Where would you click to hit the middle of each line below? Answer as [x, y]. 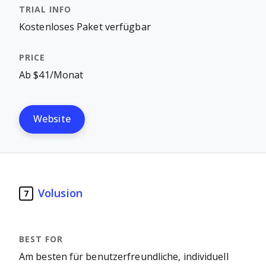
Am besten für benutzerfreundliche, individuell [124, 257]
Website [52, 119]
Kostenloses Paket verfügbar [85, 27]
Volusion [60, 193]
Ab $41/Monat [51, 75]
